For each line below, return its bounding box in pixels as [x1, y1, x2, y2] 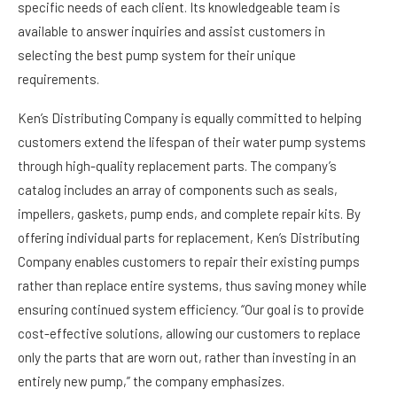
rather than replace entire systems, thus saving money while [18, 277, 367, 293]
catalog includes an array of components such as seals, [18, 182, 338, 198]
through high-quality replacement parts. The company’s [18, 158, 337, 174]
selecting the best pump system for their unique [18, 47, 296, 63]
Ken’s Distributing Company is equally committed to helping [18, 110, 362, 126]
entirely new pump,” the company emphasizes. [18, 373, 284, 389]
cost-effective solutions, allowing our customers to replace [18, 325, 361, 341]
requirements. [18, 71, 99, 87]
